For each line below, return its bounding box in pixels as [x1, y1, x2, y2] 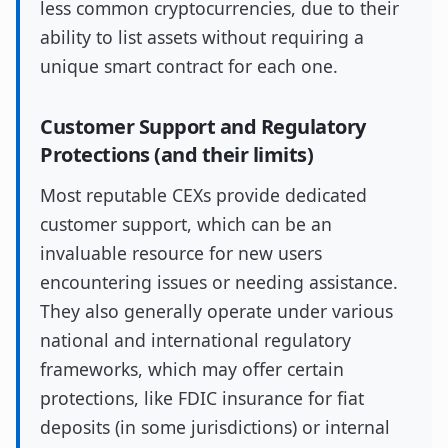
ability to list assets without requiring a [40, 25, 364, 49]
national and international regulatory [40, 328, 351, 352]
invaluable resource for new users [40, 241, 322, 265]
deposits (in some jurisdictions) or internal [40, 415, 390, 439]
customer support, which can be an [40, 212, 332, 236]
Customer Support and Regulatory [40, 113, 366, 140]
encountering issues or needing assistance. [40, 270, 398, 294]
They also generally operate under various [40, 299, 393, 323]
